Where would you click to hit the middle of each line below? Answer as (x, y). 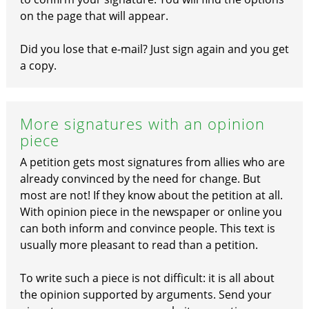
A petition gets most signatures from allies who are (152, 162)
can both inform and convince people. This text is (147, 228)
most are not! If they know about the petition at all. (151, 195)
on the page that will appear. (94, 16)
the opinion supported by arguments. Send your (146, 295)
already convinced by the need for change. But (140, 179)
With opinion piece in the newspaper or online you (151, 212)
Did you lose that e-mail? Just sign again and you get (154, 49)
